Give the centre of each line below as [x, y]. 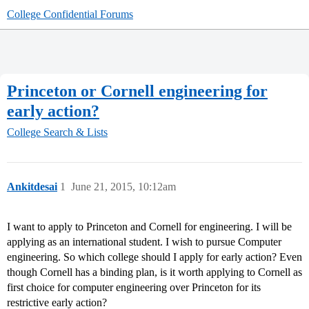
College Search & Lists [57, 132]
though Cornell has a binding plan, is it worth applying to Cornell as [154, 272]
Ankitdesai [32, 187]
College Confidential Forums [70, 14]
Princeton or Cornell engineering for [137, 91]
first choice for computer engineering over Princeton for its [134, 288]
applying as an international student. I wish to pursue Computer [144, 242]
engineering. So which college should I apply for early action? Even [154, 257]
